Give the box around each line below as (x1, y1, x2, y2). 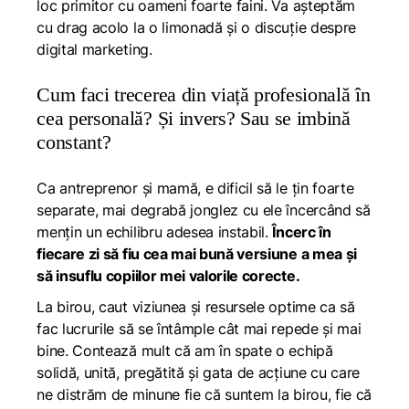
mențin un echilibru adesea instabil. (37, 223, 273, 241)
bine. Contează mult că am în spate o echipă (37, 341, 333, 360)
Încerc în (272, 223, 331, 241)
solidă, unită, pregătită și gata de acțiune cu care (37, 363, 360, 382)
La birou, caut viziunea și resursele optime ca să (37, 298, 355, 316)
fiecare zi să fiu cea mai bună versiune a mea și (37, 245, 357, 263)
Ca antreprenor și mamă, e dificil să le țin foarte (37, 179, 354, 197)
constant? (37, 131, 111, 153)
